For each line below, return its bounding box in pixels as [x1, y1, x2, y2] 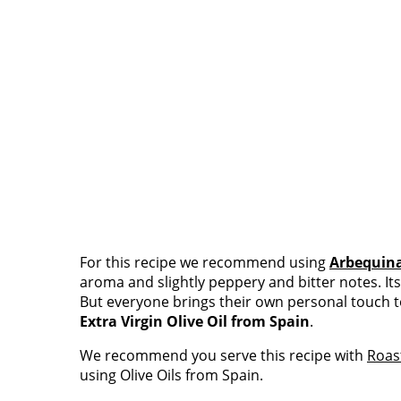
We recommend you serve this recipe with [80, 346, 367, 365]
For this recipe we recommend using [80, 252, 329, 272]
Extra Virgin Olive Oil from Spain [80, 311, 310, 331]
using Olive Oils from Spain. [80, 365, 263, 385]
